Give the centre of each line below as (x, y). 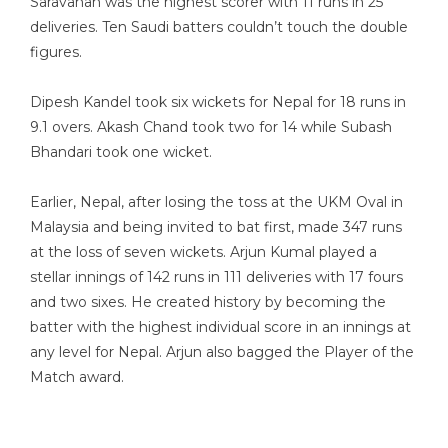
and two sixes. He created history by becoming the (208, 302)
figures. (56, 52)
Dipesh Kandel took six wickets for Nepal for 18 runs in (218, 102)
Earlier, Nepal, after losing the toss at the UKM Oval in (216, 202)
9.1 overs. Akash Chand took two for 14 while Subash (211, 127)
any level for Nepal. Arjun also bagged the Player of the (222, 352)
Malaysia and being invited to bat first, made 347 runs (216, 227)
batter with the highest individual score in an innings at (220, 327)
